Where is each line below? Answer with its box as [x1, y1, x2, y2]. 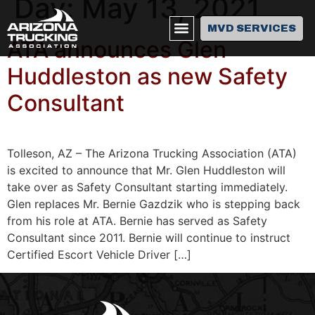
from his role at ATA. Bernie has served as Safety [7, 214, 267, 228]
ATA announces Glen [7, 36, 226, 63]
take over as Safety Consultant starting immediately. [7, 180, 288, 194]
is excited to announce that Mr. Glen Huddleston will [7, 163, 285, 177]
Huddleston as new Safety [7, 63, 288, 90]
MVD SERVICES [207, 22, 296, 34]
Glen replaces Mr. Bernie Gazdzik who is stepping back [7, 197, 300, 211]
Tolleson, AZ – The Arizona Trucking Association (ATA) [7, 146, 297, 160]
